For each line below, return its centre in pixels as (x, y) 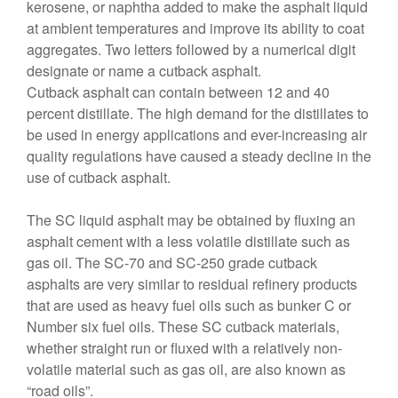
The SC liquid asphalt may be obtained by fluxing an (191, 220)
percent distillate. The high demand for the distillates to (198, 113)
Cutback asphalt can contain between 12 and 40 (178, 92)
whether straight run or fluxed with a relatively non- (184, 348)
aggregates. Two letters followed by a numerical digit (191, 49)
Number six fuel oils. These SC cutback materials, (183, 326)
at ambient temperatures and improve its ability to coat (195, 28)
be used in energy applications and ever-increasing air (197, 135)
